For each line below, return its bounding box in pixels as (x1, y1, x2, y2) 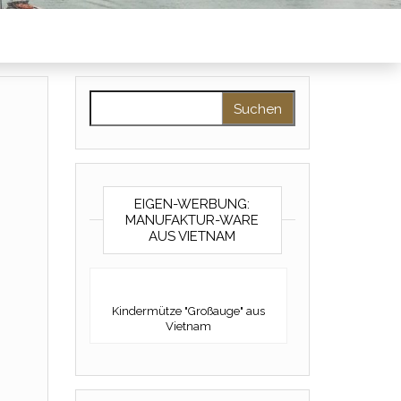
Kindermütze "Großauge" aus (111, 304, 265, 318)
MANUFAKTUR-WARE (125, 212, 260, 228)
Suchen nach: (88, 92, 180, 108)
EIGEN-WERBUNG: (134, 196, 251, 212)
